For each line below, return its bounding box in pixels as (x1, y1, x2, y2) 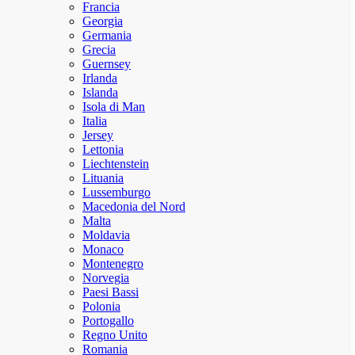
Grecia (82, 43, 116, 56)
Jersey (82, 128, 113, 142)
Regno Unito (82, 328, 147, 342)
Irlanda (82, 71, 117, 85)
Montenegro (82, 257, 143, 270)
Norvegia (82, 271, 129, 284)
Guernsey (82, 57, 131, 71)
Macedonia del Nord (82, 200, 185, 213)
